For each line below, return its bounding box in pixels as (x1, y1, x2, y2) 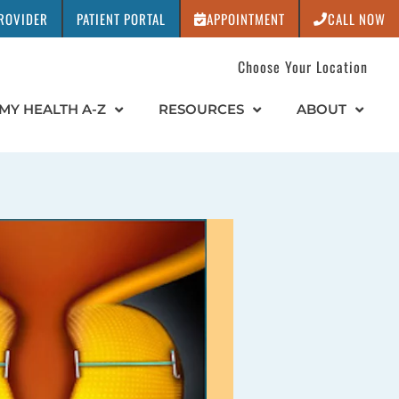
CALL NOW (328, 9, 386, 28)
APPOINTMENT (207, 9, 285, 28)
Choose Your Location (237, 56, 368, 77)
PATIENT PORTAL (77, 9, 166, 28)
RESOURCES (158, 101, 244, 118)
